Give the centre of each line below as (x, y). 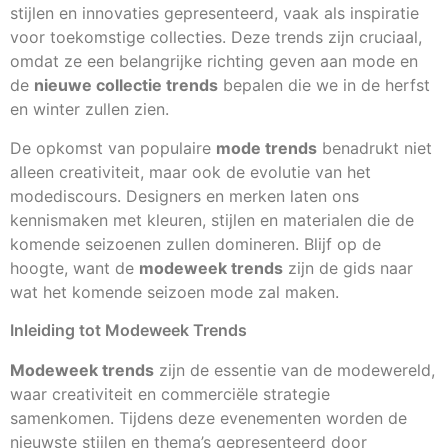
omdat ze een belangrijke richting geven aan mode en (214, 61)
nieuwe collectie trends (126, 85)
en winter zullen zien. (89, 109)
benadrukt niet (374, 147)
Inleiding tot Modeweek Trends (128, 329)
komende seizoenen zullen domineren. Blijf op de (195, 243)
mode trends (266, 147)
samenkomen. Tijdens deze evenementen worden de (208, 417)
